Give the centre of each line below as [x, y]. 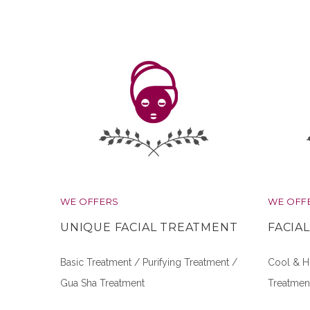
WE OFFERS [90, 201]
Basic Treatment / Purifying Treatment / [149, 263]
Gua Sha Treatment [102, 283]
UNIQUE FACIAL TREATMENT [149, 227]
